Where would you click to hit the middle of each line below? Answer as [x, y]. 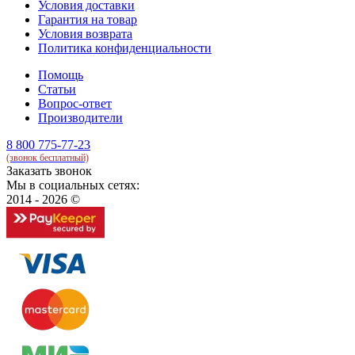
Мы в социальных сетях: [73, 185]
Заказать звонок [49, 170]
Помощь [61, 74]
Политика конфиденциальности [125, 48]
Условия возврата [85, 33]
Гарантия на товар [88, 19]
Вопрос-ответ [75, 103]
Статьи [57, 89]
